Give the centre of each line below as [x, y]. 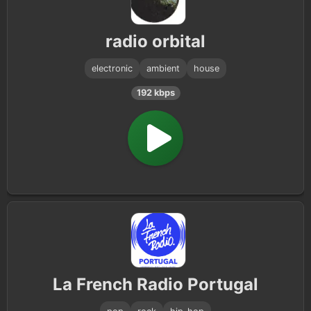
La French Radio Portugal [155, 284]
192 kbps [155, 93]
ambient [163, 68]
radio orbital [155, 41]
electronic [112, 68]
